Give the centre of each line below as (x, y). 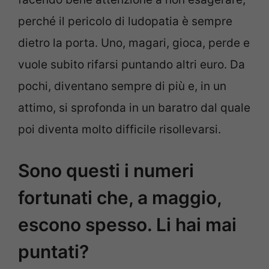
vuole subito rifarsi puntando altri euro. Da (131, 64)
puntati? (53, 252)
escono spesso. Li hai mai (127, 225)
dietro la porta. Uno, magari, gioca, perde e (134, 43)
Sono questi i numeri (106, 171)
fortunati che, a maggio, (120, 198)
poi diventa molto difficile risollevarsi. (119, 129)
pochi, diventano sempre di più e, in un (122, 86)
